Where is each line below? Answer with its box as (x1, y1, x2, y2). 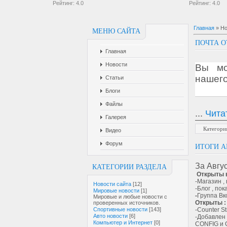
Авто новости (93, 213, 128, 219)
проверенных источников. (93, 200, 160, 206)
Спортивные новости (93, 206, 147, 212)
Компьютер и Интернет (93, 219, 153, 225)
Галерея (105, 114, 126, 120)
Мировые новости (93, 187, 139, 194)
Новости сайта (93, 181, 131, 187)
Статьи (105, 74, 124, 81)
